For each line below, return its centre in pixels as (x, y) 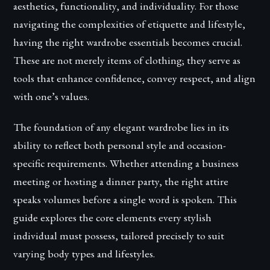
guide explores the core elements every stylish (113, 218)
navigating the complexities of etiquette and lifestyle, (130, 24)
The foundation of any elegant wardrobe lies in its (121, 127)
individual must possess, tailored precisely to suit (119, 236)
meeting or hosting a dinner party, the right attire (121, 181)
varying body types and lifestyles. (84, 254)
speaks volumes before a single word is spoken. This (125, 199)
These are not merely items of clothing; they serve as (127, 60)
